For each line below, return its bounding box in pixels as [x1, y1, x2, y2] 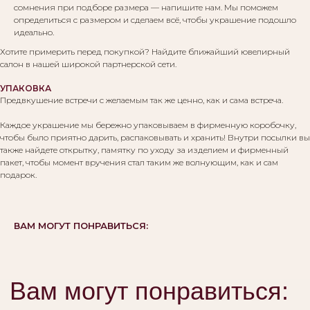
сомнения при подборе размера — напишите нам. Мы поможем [14, 2, 278, 13]
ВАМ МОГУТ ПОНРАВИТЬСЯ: [14, 220, 148, 232]
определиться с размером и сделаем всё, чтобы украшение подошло [14, 15, 296, 26]
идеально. [14, 27, 54, 38]
